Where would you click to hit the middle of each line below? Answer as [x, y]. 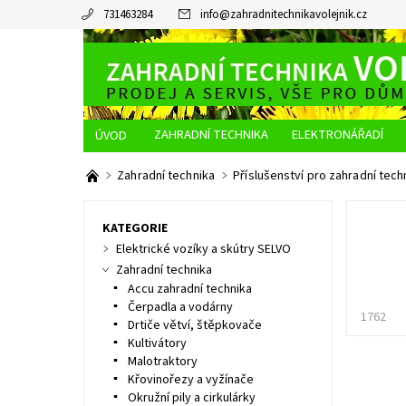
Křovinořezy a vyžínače [190, 380]
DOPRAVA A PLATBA [322, 167]
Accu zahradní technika [189, 289]
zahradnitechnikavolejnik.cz [298, 14]
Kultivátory [157, 343]
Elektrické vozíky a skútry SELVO [203, 249]
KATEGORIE [135, 228]
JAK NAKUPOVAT [198, 167]
